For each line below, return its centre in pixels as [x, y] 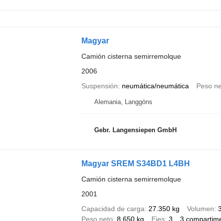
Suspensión [99, 86]
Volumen [200, 208]
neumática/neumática [155, 86]
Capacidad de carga [113, 208]
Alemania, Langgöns [123, 102]
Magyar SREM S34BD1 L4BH [135, 163]
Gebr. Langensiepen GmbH [135, 130]
